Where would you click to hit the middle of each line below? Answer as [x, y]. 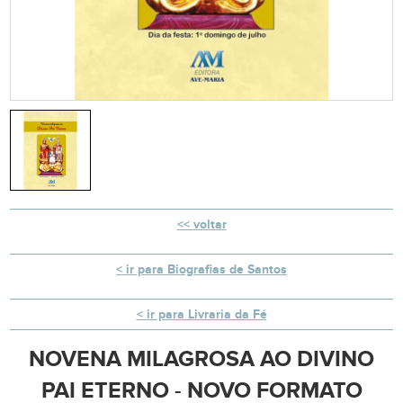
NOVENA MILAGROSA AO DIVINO [201, 360]
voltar [210, 225]
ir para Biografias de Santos [206, 270]
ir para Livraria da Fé [206, 315]
